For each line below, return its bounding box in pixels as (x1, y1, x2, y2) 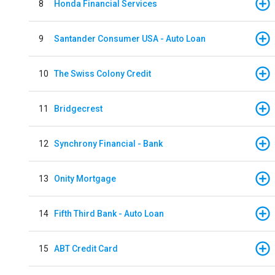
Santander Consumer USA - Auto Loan (54, 33, 206, 44)
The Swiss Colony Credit (54, 68, 151, 79)
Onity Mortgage (54, 173, 116, 184)
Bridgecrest (54, 103, 103, 114)
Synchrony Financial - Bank (54, 138, 163, 149)
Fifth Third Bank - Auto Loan (54, 208, 164, 219)
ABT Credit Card (54, 243, 118, 254)
